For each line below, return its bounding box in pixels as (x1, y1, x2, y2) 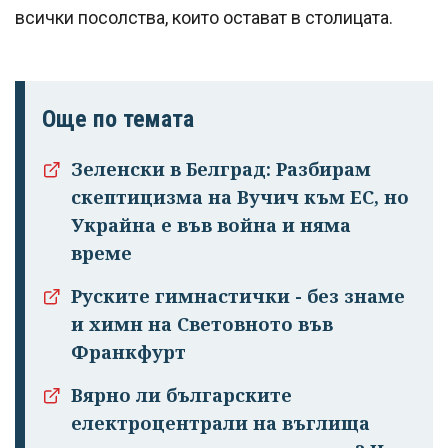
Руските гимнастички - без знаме (71, 284, 405, 309)
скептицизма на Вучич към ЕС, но (71, 185, 409, 210)
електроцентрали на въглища (71, 411, 370, 436)
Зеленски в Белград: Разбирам (71, 157, 371, 182)
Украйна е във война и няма (71, 213, 351, 238)
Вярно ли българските (71, 383, 292, 408)
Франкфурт (71, 340, 186, 365)
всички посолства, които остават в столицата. (15, 7, 393, 29)
